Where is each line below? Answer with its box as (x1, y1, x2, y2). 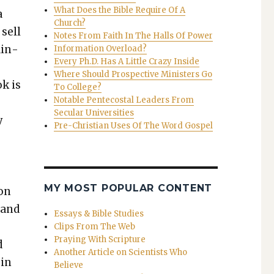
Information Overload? (54, 43, 147, 54)
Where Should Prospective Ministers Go (54, 69, 213, 80)
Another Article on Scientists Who (54, 247, 188, 258)
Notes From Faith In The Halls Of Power (54, 31, 213, 42)
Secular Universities (54, 108, 135, 119)
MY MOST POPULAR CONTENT (43, 182, 213, 194)
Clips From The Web (54, 221, 136, 232)
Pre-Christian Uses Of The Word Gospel (54, 120, 213, 131)
